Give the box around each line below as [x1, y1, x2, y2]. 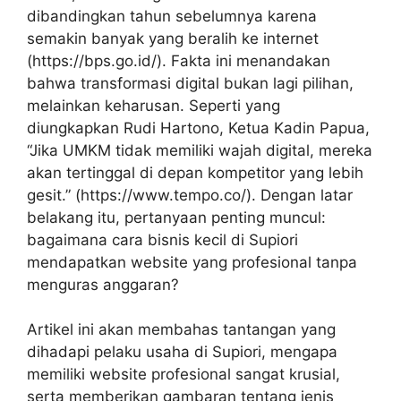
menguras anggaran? [27, 275, 179, 294]
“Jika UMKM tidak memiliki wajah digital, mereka [27, 141, 372, 159]
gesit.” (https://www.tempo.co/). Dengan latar [27, 185, 353, 204]
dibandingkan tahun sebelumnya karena [27, 6, 317, 25]
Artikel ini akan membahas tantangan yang [27, 320, 336, 339]
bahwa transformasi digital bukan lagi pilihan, [27, 73, 354, 92]
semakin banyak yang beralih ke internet [27, 29, 319, 47]
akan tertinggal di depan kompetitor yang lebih [27, 163, 363, 182]
